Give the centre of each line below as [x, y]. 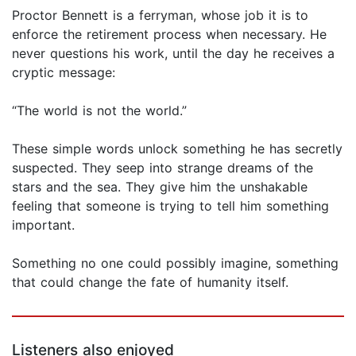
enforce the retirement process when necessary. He [169, 35]
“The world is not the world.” [99, 111]
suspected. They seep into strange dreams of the [163, 168]
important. [43, 225]
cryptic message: [64, 73]
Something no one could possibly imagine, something [175, 263]
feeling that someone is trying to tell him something [170, 206]
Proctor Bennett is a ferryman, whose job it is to [160, 15]
